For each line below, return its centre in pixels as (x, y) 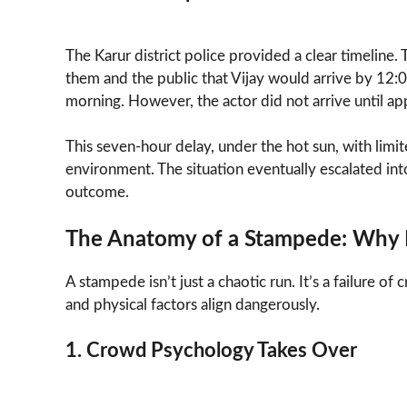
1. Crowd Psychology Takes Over (211, 351)
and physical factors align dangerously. (193, 304)
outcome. (97, 193)
